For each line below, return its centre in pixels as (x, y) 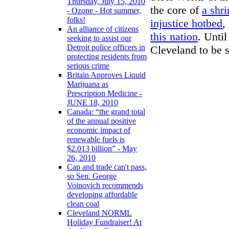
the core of (176, 10)
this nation (174, 36)
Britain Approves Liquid (106, 75)
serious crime (88, 66)
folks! (76, 20)
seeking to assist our (99, 38)
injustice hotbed (186, 23)
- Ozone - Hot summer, (104, 11)
